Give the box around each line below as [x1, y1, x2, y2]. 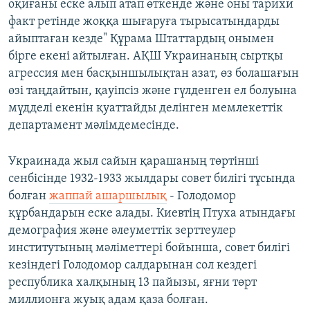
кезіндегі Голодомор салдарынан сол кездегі [8, 259, 257, 273]
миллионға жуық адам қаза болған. [8, 293, 208, 307]
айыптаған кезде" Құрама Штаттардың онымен [8, 33, 274, 46]
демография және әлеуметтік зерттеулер [8, 224, 236, 238]
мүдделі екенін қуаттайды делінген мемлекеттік [8, 102, 283, 116]
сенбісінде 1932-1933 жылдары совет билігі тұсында [8, 172, 295, 186]
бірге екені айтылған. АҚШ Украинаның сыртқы [8, 50, 283, 64]
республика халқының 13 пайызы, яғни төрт [8, 276, 257, 290]
